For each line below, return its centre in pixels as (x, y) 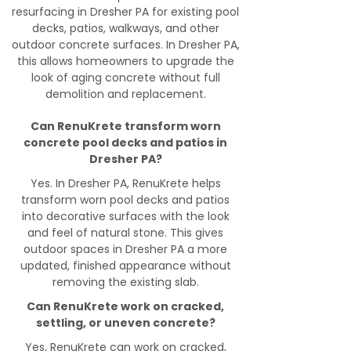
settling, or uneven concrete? (125, 323)
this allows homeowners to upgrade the (125, 61)
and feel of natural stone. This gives (125, 233)
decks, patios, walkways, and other (125, 28)
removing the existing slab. (125, 282)
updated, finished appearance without (125, 266)
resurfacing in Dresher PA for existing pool (125, 12)
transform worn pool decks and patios (125, 200)
